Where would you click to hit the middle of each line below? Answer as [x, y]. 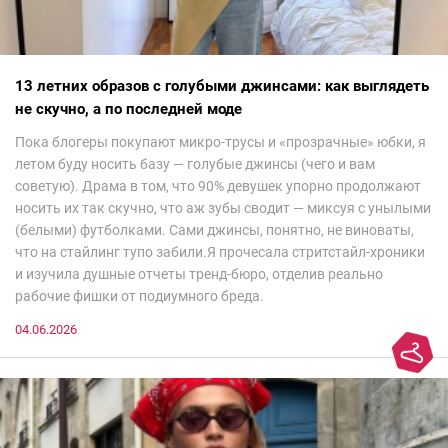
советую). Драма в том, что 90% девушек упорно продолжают [218, 186]
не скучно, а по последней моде [128, 109]
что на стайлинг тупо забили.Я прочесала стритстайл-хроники [220, 252]
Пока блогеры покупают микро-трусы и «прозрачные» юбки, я [220, 142]
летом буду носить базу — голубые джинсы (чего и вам [195, 164]
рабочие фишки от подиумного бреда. [139, 296]
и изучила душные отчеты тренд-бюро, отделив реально [199, 274]
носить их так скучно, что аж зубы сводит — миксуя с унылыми [223, 208]
